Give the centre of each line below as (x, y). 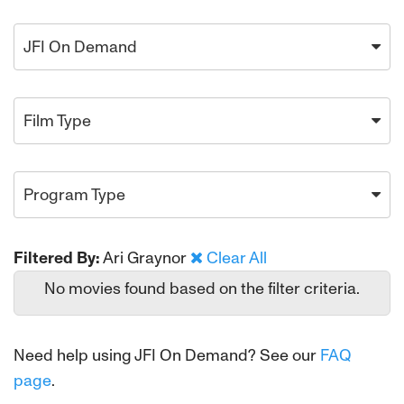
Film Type (57, 121)
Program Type (74, 195)
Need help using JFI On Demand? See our (167, 355)
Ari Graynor (147, 258)
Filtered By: (57, 258)
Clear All (237, 258)
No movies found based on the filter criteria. (202, 289)
